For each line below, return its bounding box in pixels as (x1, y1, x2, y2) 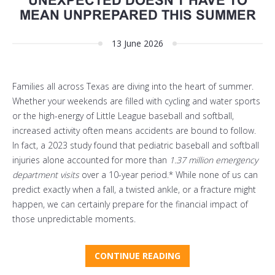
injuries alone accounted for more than (12, 154, 169, 166)
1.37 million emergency (169, 154, 258, 166)
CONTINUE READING (95, 250, 180, 262)
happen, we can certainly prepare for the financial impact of (12, 198, 248, 211)
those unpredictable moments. (12, 213, 136, 225)
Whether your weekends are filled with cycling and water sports (12, 95, 260, 107)
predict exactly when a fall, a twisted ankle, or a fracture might (12, 184, 256, 196)
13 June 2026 (112, 37, 163, 50)
